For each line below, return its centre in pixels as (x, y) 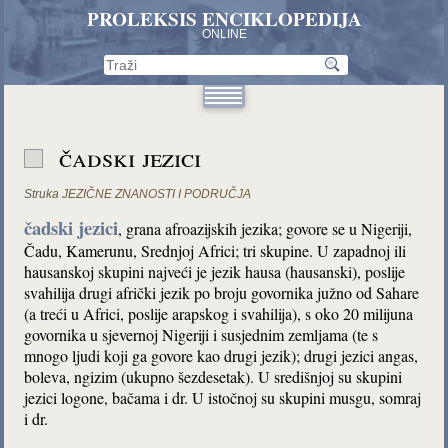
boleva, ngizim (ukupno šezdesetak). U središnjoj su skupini (213, 376)
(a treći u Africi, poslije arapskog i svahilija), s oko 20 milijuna (219, 313)
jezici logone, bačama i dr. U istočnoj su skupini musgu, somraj (223, 397)
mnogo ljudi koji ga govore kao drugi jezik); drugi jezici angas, (221, 355)
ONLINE (224, 34)
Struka (42, 194)
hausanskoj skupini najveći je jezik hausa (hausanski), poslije (215, 271)
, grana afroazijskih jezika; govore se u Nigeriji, (265, 228)
